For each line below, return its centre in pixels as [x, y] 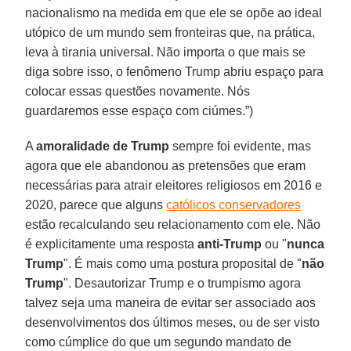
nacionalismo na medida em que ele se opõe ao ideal [174, 13]
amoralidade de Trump [103, 146]
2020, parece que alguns [96, 204]
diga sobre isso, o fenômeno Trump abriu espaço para [175, 71]
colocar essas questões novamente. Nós [138, 91]
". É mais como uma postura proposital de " [183, 263]
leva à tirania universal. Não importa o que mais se [166, 52]
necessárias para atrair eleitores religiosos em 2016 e [174, 185]
